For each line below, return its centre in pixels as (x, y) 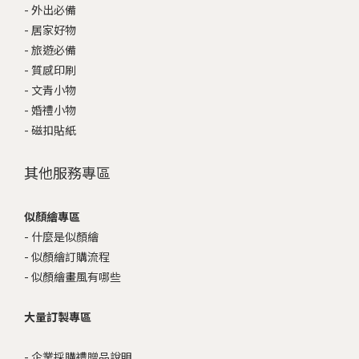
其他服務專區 (67, 172)
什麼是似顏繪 (65, 236)
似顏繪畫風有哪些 (76, 276)
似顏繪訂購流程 (71, 256)
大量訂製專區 (58, 316)
